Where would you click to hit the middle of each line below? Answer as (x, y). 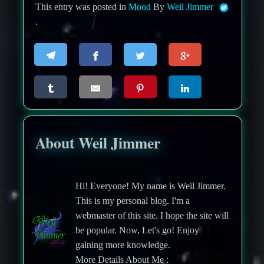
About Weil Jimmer (98, 142)
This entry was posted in (82, 7)
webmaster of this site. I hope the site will (152, 216)
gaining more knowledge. (123, 245)
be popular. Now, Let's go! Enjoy (138, 230)
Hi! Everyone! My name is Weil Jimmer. (151, 186)
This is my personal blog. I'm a (133, 201)
